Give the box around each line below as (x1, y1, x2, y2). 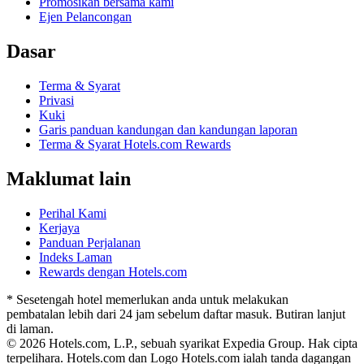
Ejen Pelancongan (39, 10, 132, 24)
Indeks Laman (39, 249, 112, 264)
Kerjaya (39, 220, 80, 235)
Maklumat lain (6, 167, 131, 189)
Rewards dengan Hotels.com (39, 264, 187, 279)
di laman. (6, 321, 54, 336)
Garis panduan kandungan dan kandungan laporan (39, 123, 297, 137)
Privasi (39, 93, 74, 108)
